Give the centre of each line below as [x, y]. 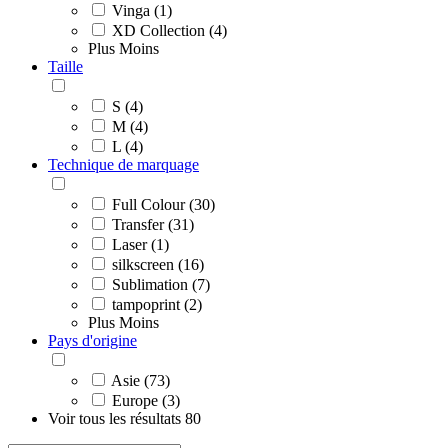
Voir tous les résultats [116, 418]
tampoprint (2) [157, 304]
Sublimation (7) [161, 284]
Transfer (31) [153, 224]
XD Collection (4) [169, 30]
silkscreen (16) [158, 264]
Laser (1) [140, 244]
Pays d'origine [92, 340]
